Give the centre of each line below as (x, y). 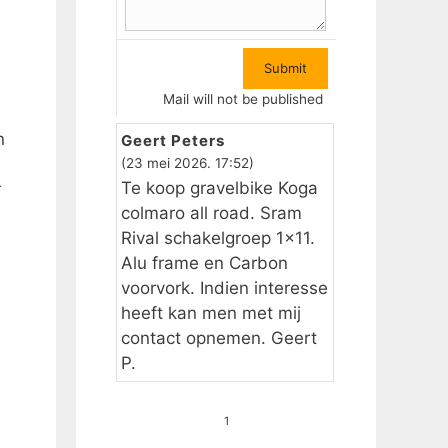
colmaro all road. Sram (211, 213)
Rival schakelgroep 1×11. (218, 238)
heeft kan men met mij (211, 313)
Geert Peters (173, 140)
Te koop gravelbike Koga (219, 188)
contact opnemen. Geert (219, 338)
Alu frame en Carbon (204, 263)
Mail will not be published (243, 99)
